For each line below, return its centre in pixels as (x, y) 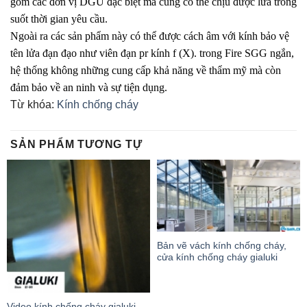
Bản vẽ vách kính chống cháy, (222, 246)
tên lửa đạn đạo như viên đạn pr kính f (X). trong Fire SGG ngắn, (152, 53)
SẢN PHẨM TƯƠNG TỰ (76, 145)
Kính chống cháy (98, 105)
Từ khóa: (34, 105)
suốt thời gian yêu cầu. (59, 19)
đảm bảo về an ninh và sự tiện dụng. (89, 88)
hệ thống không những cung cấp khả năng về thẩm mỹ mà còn (146, 71)
